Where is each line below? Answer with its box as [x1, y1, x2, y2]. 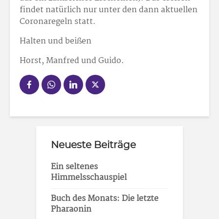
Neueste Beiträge [51, 140, 136, 150]
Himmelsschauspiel [51, 171, 127, 184]
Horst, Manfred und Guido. [20, 54, 124, 67]
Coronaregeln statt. [20, 15, 96, 28]
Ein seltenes [51, 160, 98, 174]
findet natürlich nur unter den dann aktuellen [20, 3, 197, 17]
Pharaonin [51, 203, 91, 216]
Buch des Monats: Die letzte [51, 192, 158, 205]
